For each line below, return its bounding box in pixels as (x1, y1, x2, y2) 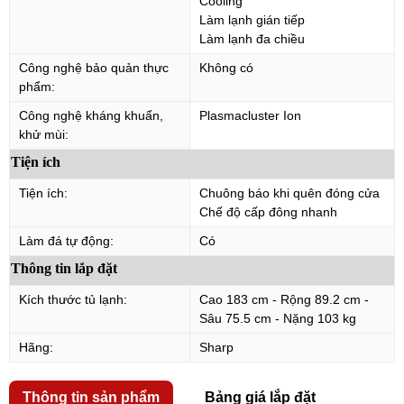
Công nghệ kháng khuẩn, (19, 107, 163, 123)
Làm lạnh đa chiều (199, 31, 305, 46)
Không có (199, 60, 253, 75)
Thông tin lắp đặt (11, 260, 117, 276)
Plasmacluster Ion (199, 107, 301, 123)
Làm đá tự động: (19, 233, 114, 248)
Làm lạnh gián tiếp (199, 12, 305, 27)
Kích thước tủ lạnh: (19, 291, 127, 307)
